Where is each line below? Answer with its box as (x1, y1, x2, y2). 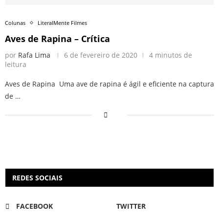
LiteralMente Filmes (38, 19, 87, 27)
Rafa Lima (18, 50, 50, 60)
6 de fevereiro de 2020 (64, 50, 137, 60)
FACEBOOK (16, 201, 53, 211)
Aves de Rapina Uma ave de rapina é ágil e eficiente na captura (5, 79, 214, 89)
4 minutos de (149, 50, 192, 60)
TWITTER (116, 201, 146, 211)
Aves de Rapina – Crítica (5, 33, 110, 45)
